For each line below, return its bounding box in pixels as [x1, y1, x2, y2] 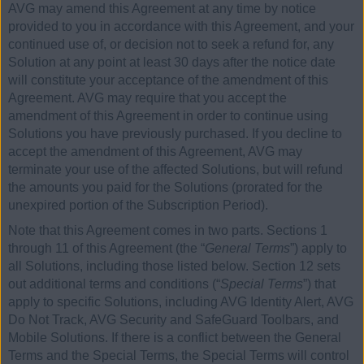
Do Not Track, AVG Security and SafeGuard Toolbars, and [8, 313, 339, 327]
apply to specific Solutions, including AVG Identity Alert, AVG [8, 295, 353, 310]
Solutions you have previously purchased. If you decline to [8, 126, 342, 141]
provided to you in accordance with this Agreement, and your [8, 19, 354, 33]
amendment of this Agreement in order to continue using [8, 108, 328, 123]
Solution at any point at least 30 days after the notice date [8, 54, 336, 69]
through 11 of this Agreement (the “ [8, 241, 205, 256]
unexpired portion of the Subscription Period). [8, 197, 268, 212]
